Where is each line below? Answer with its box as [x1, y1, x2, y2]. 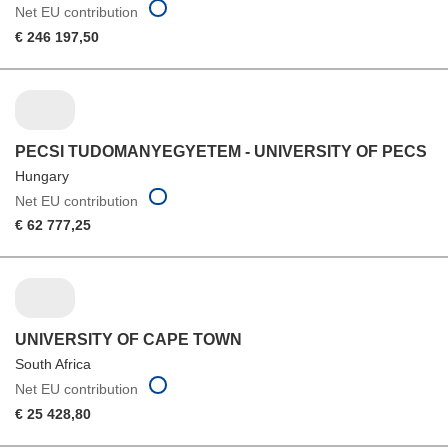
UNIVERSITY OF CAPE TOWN [15, 331, 242, 349]
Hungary [15, 167, 69, 184]
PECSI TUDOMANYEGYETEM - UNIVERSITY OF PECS [15, 142, 427, 160]
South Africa [15, 356, 91, 373]
